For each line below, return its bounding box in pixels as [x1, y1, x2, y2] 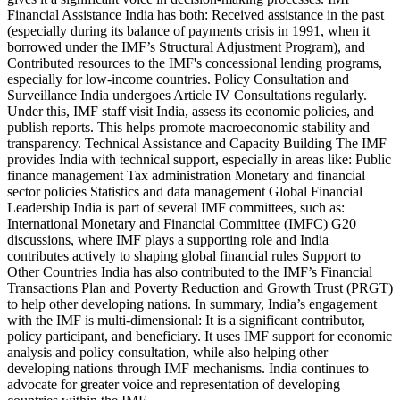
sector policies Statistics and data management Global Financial [7, 183, 362, 199]
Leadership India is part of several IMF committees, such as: [7, 199, 345, 215]
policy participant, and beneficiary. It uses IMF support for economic [7, 328, 392, 344]
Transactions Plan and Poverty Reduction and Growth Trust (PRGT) [7, 279, 393, 296]
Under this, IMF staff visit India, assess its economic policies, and [7, 103, 374, 119]
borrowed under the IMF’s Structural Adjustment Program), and [7, 38, 365, 54]
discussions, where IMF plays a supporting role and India [7, 231, 329, 247]
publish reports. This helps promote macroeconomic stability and [7, 119, 370, 135]
